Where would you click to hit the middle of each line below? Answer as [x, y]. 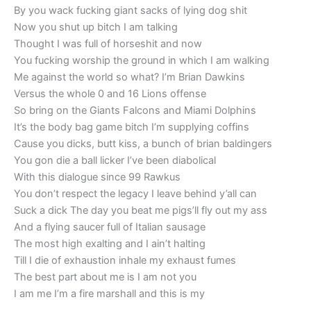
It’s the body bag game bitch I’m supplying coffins [132, 127]
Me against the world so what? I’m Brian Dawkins [129, 77]
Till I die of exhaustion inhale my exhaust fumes [125, 260]
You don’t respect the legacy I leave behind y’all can [135, 193]
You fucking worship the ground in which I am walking [142, 60]
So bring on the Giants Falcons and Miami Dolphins [135, 110]
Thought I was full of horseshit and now [108, 43]
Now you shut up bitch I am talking [96, 27]
